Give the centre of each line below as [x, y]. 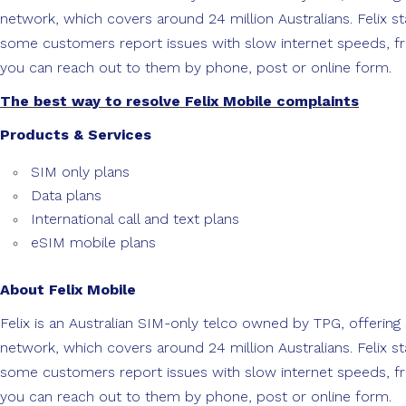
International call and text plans [135, 219]
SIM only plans [80, 172]
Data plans [66, 195]
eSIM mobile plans [96, 242]
